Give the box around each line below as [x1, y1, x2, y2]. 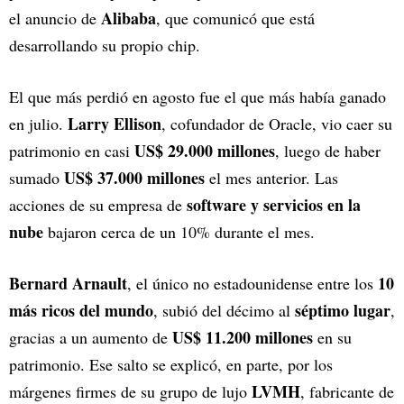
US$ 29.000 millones [134, 139, 275, 162]
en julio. [9, 113, 68, 134]
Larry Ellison [68, 112, 161, 135]
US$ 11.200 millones [172, 326, 313, 349]
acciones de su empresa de [9, 194, 187, 216]
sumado [9, 167, 64, 188]
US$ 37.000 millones [64, 166, 205, 189]
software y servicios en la [187, 193, 361, 216]
